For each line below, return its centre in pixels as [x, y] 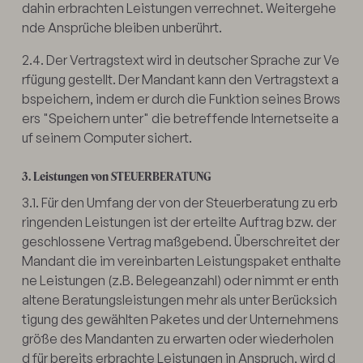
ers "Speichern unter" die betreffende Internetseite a [180, 118]
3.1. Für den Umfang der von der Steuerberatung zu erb [179, 202]
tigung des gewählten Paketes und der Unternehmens [180, 319]
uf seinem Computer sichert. [107, 137]
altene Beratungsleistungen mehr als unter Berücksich [179, 299]
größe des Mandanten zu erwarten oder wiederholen [177, 338]
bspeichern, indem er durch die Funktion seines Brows [181, 98]
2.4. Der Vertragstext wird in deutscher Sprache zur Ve [180, 60]
